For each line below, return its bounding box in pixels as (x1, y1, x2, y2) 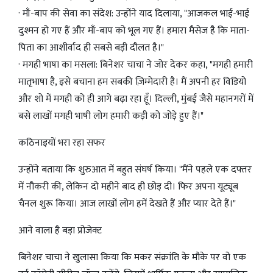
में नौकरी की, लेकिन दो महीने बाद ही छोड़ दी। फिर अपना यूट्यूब (18, 179, 238, 196)
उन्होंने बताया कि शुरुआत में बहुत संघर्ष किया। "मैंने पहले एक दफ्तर (18, 161, 252, 179)
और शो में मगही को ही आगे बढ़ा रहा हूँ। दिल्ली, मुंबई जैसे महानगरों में (18, 91, 253, 108)
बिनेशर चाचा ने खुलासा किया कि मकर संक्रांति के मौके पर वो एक (18, 249, 246, 266)
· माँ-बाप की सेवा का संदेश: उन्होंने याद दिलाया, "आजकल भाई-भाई (18, 5, 249, 23)
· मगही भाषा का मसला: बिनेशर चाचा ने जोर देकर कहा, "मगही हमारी (18, 57, 253, 74)
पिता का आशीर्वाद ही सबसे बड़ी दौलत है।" (18, 40, 164, 57)
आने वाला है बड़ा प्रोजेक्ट (18, 222, 102, 239)
